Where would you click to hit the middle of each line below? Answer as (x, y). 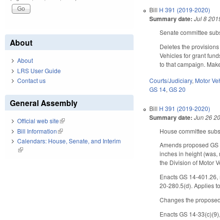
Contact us (31, 81)
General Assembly (44, 103)
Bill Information (37, 131)
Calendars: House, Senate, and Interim (69, 141)
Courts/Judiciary (171, 80)
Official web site (38, 121)
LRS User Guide (39, 70)
